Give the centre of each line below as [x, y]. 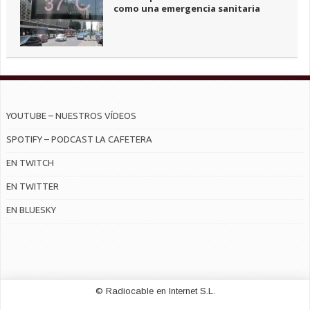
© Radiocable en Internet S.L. [155, 291]
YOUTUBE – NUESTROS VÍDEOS [71, 116]
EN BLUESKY [31, 210]
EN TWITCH [30, 163]
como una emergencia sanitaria [187, 9]
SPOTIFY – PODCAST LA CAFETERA [79, 139]
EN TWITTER [33, 186]
